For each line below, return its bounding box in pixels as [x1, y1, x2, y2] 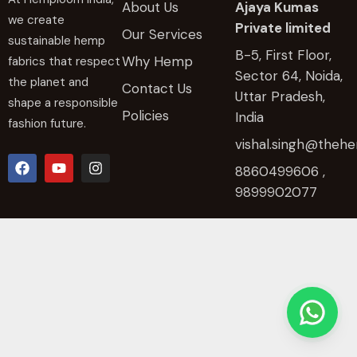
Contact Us [121, 80, 192, 98]
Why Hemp [121, 53, 193, 71]
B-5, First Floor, [235, 46, 332, 65]
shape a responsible [8, 94, 118, 111]
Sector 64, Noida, [235, 67, 343, 85]
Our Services [121, 25, 202, 44]
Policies [121, 107, 169, 125]
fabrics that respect [8, 53, 120, 69]
